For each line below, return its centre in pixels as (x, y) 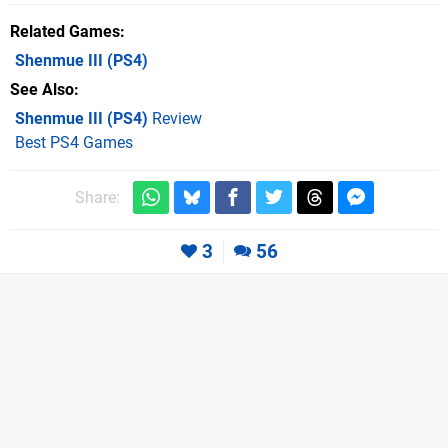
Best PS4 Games (74, 143)
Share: (97, 197)
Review (175, 119)
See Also (42, 90)
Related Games (65, 32)
